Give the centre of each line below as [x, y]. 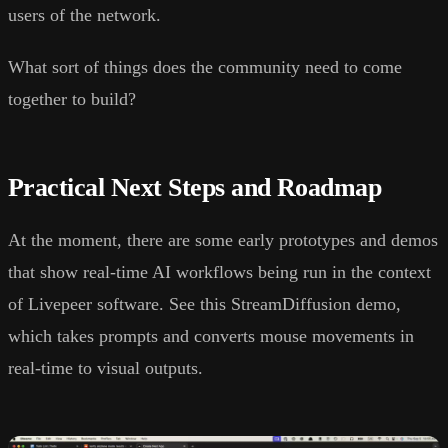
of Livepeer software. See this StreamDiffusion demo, [204, 304]
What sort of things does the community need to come [205, 67]
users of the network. [84, 15]
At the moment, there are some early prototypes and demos [223, 240]
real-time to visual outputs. [105, 368]
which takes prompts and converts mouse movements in [211, 336]
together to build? [72, 99]
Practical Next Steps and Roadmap [195, 188]
